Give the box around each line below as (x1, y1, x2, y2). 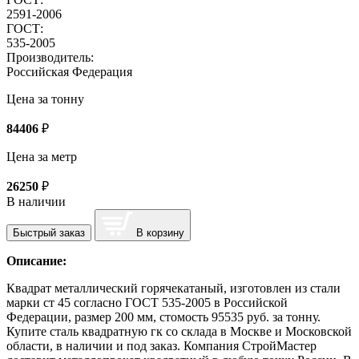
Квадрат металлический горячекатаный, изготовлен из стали (6, 280, 341, 295)
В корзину (136, 226, 184, 239)
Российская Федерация (6, 64, 132, 79)
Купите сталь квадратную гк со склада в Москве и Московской (6, 324, 352, 338)
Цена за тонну (6, 91, 84, 106)
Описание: (6, 253, 67, 268)
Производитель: (6, 50, 94, 64)
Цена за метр (6, 149, 77, 163)
